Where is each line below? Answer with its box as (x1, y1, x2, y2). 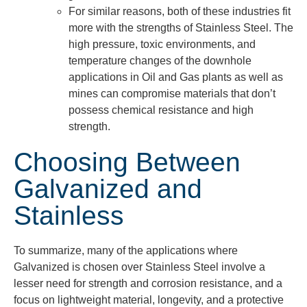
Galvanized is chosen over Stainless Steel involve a (14, 261, 265, 273)
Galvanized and (14, 173, 202, 204)
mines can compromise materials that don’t (69, 88, 275, 100)
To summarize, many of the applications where (14, 245, 238, 257)
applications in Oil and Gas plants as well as (69, 71, 283, 84)
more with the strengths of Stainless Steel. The (69, 22, 293, 34)
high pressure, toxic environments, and (69, 38, 256, 51)
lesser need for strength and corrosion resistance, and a (14, 278, 282, 290)
